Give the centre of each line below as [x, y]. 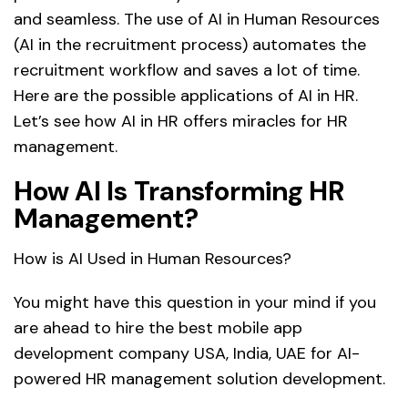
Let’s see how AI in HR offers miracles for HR [181, 122]
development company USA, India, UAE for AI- [187, 354]
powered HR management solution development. [199, 379]
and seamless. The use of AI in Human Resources [197, 20]
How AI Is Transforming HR [179, 191]
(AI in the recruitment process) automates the [190, 45]
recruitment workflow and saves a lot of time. [187, 71]
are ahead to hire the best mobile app [158, 328]
